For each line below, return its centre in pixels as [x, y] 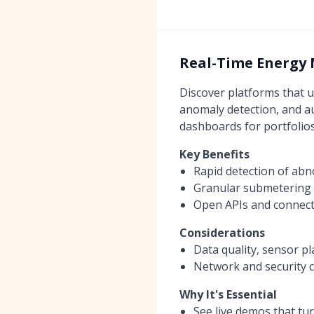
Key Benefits [214, 154]
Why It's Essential [228, 294]
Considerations [222, 232]
